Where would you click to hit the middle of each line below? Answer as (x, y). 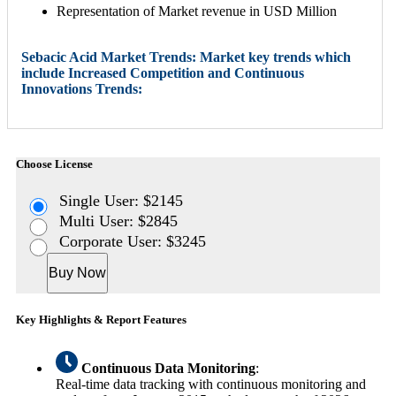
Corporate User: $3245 (133, 241)
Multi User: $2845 (119, 221)
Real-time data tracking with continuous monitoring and (211, 384)
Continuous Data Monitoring (168, 368)
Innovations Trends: (82, 89)
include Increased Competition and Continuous (163, 73)
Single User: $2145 (122, 200)
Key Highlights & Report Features (101, 319)
